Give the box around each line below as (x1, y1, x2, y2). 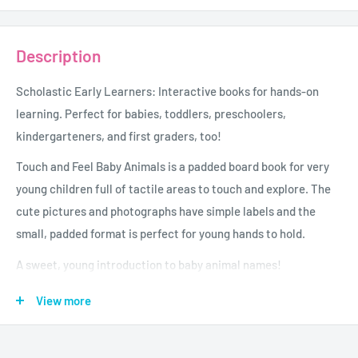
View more (36, 293, 91, 308)
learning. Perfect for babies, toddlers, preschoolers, (16, 105, 286, 121)
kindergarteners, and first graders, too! (16, 128, 221, 143)
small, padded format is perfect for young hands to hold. (16, 226, 305, 241)
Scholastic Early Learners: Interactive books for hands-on (16, 83, 319, 98)
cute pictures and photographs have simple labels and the (16, 204, 316, 219)
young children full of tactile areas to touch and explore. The (16, 181, 331, 197)
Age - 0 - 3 (16, 288, 68, 303)
